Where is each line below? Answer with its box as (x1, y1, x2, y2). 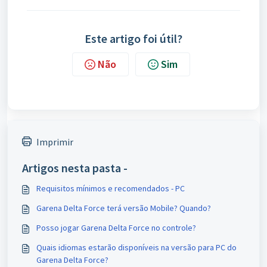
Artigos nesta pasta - (22, 160, 128, 175)
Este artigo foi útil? (85, 31, 182, 46)
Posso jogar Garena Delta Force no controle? (36, 222, 196, 233)
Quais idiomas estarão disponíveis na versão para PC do (36, 242, 237, 253)
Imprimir (36, 136, 73, 148)
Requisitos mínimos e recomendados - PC (36, 183, 185, 194)
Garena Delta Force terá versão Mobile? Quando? (36, 203, 211, 213)
